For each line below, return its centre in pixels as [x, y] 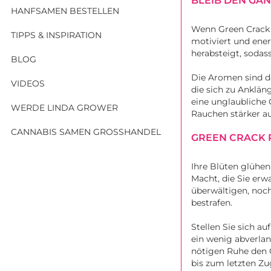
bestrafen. [213, 203]
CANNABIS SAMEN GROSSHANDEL [83, 132]
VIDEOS [28, 83]
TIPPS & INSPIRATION [56, 35]
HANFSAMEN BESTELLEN [65, 11]
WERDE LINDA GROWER [64, 107]
